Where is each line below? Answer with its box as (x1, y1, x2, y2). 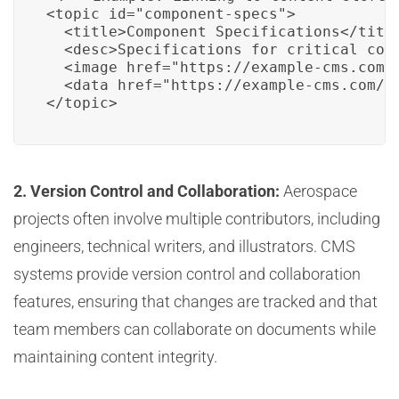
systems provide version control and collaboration (13, 265, 361, 283)
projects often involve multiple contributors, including (13, 209, 380, 228)
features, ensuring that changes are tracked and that (13, 292, 378, 311)
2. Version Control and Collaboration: (13, 182, 280, 200)
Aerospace (280, 182, 357, 200)
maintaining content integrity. (13, 347, 217, 366)
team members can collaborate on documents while (13, 320, 376, 338)
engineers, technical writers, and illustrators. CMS (13, 237, 355, 256)
